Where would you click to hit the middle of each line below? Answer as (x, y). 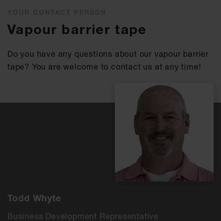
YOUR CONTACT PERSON (57, 12)
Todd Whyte (34, 198)
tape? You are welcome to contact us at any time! (104, 67)
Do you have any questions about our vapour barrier (108, 54)
